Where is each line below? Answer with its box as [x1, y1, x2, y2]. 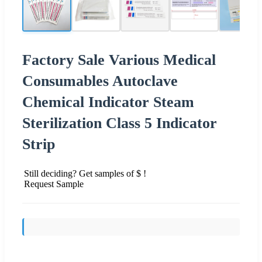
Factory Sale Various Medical [22, 51, 216, 68]
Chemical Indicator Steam [22, 93, 194, 111]
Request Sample [24, 178, 84, 189]
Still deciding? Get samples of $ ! [24, 168, 146, 178]
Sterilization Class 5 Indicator [22, 114, 217, 132]
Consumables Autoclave [22, 72, 178, 89]
